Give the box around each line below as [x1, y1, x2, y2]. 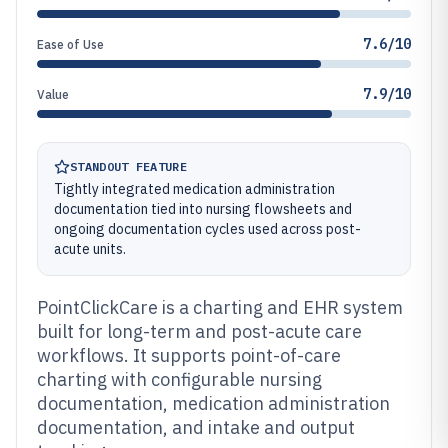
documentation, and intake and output [37, 416, 355, 439]
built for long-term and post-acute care [37, 320, 362, 343]
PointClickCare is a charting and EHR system [37, 296, 403, 319]
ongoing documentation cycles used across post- [54, 220, 361, 238]
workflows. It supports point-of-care [37, 344, 341, 367]
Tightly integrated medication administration [54, 180, 335, 198]
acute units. [54, 240, 126, 258]
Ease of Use [37, 37, 104, 52]
